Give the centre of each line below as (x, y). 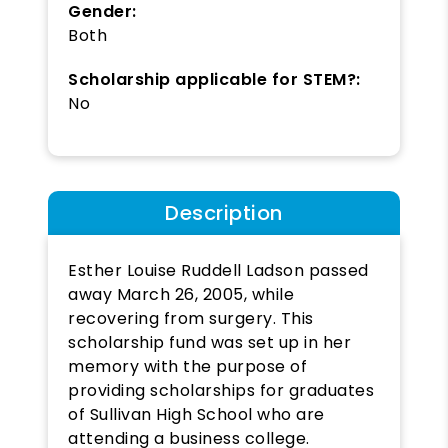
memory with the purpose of (187, 366)
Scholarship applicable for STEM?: (214, 79)
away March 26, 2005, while (181, 294)
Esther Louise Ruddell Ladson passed (218, 270)
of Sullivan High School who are (196, 414)
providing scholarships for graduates (221, 390)
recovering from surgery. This (191, 318)
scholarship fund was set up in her (209, 342)
